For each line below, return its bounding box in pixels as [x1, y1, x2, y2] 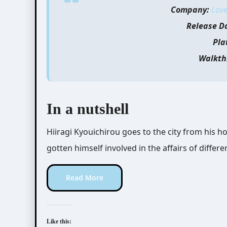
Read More [66, 173, 103, 182]
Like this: [47, 218, 71, 225]
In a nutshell [47, 100, 129, 117]
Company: [171, 4, 209, 15]
